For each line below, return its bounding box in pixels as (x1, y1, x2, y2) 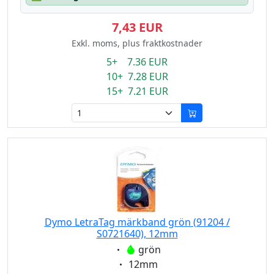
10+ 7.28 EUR (106, 70, 168, 83)
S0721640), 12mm (96, 227, 178, 240)
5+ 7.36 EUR (106, 55, 168, 68)
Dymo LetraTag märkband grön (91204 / (44, 215, 230, 229)
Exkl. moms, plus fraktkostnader (72, 37, 202, 49)
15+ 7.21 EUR (106, 84, 168, 98)
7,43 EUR (111, 19, 163, 35)
